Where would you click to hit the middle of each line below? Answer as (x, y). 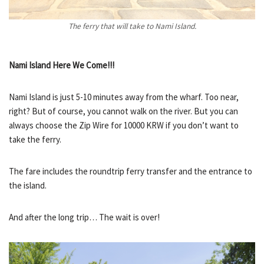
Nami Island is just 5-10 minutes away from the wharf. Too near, (124, 97)
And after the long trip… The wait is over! (84, 217)
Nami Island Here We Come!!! (62, 65)
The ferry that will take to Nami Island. (132, 26)
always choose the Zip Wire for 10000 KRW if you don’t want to (124, 125)
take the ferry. (35, 139)
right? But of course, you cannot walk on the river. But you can (123, 111)
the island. (28, 185)
